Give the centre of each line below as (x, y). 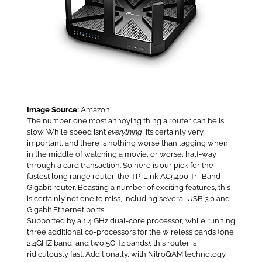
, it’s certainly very (173, 132)
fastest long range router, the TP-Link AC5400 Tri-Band (123, 177)
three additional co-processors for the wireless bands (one (130, 232)
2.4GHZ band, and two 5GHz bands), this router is (111, 243)
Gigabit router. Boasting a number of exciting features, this (128, 188)
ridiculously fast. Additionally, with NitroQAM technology (126, 254)
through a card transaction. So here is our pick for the (120, 166)
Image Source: (53, 110)
